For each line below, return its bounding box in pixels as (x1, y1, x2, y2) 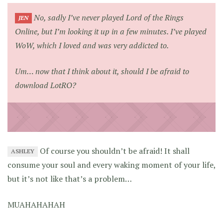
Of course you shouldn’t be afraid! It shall (38, 145, 190, 156)
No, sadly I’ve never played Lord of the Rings (32, 11, 184, 23)
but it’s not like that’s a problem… (7, 173, 132, 184)
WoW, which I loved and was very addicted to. (15, 39, 169, 51)
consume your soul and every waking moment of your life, (7, 159, 216, 170)
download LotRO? (15, 79, 76, 91)
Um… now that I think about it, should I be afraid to (15, 65, 189, 77)
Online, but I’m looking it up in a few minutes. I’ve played (15, 25, 207, 37)
